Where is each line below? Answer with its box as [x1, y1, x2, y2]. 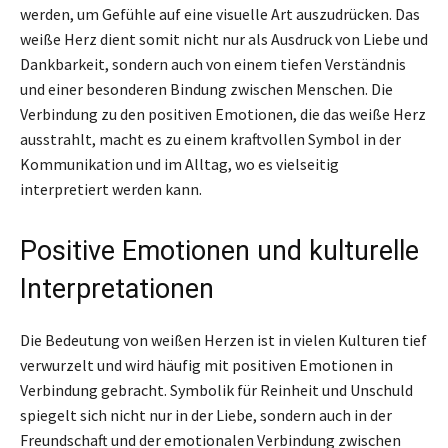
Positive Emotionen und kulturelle [20, 234, 419, 267]
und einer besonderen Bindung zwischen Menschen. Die [20, 78, 393, 99]
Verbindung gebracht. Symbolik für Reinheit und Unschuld [20, 379, 413, 400]
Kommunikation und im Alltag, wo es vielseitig [20, 153, 339, 174]
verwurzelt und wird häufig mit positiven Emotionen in [20, 354, 393, 375]
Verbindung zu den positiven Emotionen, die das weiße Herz [20, 103, 426, 124]
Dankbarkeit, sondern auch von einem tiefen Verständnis [20, 53, 406, 74]
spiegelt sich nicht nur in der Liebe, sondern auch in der [20, 404, 392, 425]
